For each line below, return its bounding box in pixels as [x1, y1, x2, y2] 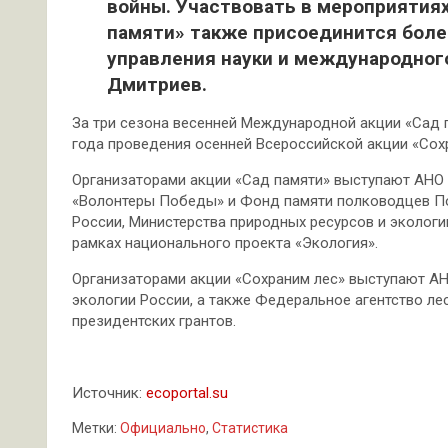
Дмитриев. [107, 73, 207, 96]
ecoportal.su [146, 384, 228, 402]
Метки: [72, 420, 117, 436]
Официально [120, 420, 206, 436]
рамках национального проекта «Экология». [72, 234, 378, 252]
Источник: [72, 384, 146, 402]
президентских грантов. [72, 312, 236, 330]
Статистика [212, 420, 288, 436]
